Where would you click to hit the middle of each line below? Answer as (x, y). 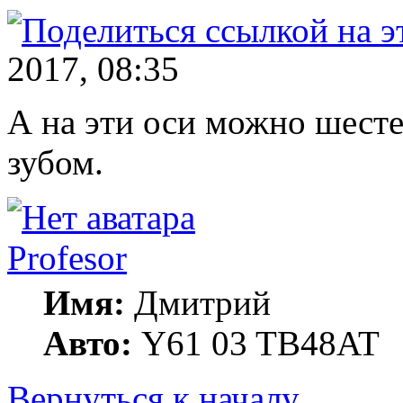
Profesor (67, 257)
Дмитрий (198, 302)
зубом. (55, 162)
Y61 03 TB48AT (256, 343)
